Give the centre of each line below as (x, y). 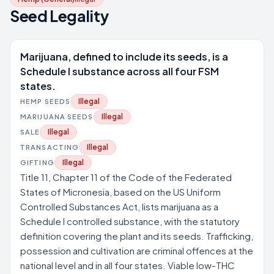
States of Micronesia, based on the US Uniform (120, 192)
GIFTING (37, 162)
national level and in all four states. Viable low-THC (128, 265)
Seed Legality (59, 16)
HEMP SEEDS (45, 101)
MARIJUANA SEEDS (57, 117)
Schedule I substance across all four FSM (120, 71)
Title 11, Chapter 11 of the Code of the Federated (126, 177)
